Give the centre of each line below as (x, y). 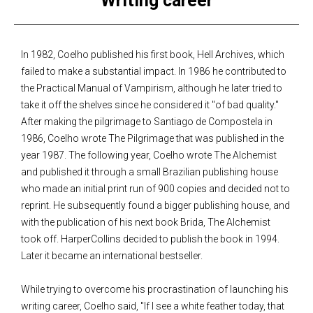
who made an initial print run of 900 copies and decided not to (155, 189)
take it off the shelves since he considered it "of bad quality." (150, 105)
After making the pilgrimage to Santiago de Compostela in (147, 122)
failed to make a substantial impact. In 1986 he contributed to (154, 72)
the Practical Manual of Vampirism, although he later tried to (152, 88)
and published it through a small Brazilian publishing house (150, 172)
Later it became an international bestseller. (112, 256)
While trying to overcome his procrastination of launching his (155, 290)
